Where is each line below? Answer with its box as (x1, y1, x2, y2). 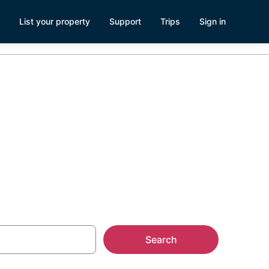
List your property (19, 16, 90, 26)
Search (145, 234, 177, 246)
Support (109, 16, 141, 26)
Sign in (199, 16, 226, 26)
